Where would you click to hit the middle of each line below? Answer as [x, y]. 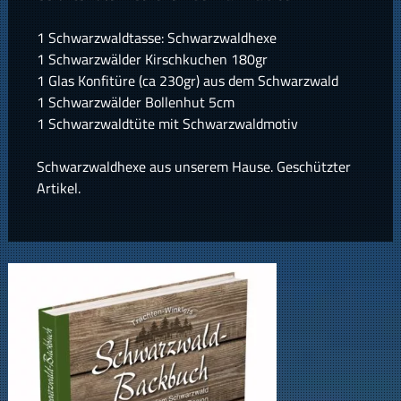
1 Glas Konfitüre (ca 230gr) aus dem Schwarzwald [187, 81]
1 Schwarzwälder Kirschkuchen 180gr [152, 60]
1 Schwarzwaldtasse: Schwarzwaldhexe [156, 38]
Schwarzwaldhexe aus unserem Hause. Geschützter [193, 167]
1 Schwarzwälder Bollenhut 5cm [135, 102]
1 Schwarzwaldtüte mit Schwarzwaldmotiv [167, 124]
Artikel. [58, 188]
